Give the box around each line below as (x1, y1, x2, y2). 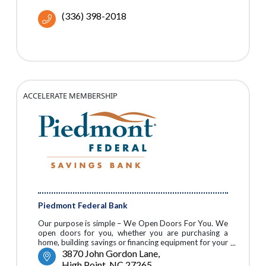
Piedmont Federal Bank (38, 201, 128, 211)
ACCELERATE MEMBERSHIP (23, 90, 118, 102)
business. (38, 247, 69, 257)
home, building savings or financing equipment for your (38, 237, 228, 248)
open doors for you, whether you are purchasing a (38, 228, 228, 238)
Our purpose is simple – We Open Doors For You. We (38, 218, 228, 229)
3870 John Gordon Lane (62, 247, 158, 259)
